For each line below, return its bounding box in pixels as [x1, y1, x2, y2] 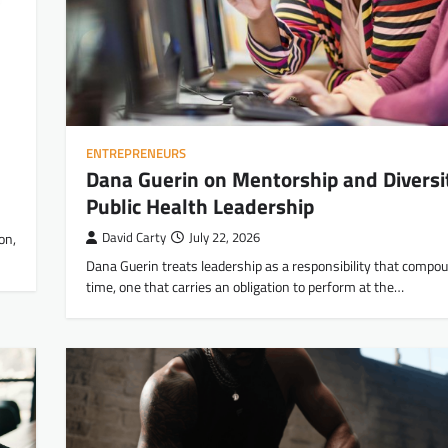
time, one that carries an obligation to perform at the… [86, 275, 404, 298]
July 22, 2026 [189, 227, 260, 247]
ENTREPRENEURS [86, 143, 186, 163]
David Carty [102, 227, 166, 247]
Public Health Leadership [86, 189, 314, 222]
